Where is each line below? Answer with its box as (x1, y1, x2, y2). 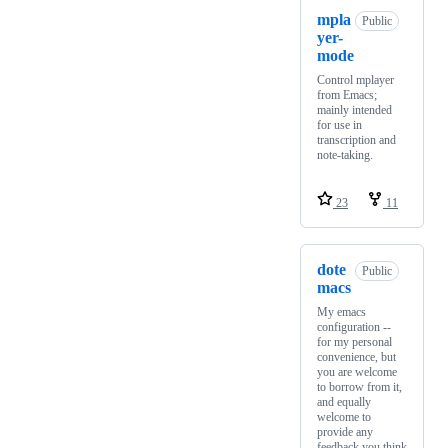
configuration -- (317, 320, 391, 335)
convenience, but (317, 350, 396, 365)
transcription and (317, 133, 396, 148)
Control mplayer (317, 73, 394, 88)
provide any (317, 425, 373, 440)
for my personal (317, 335, 392, 350)
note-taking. (317, 148, 373, 163)
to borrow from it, (317, 380, 402, 395)
